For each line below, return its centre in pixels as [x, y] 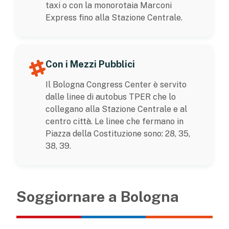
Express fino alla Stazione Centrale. [114, 17]
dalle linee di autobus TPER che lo [111, 97]
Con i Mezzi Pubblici [90, 64]
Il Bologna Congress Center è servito [116, 84]
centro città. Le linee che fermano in [114, 121]
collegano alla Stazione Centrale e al [116, 109]
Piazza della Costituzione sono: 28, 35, [118, 133]
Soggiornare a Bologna [98, 196]
